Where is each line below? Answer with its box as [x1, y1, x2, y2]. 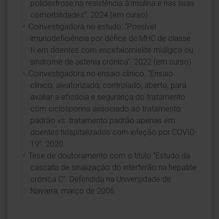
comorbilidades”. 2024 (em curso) [30, 10, 148, 20]
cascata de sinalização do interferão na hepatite [30, 163, 197, 172]
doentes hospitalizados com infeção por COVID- [30, 128, 197, 137]
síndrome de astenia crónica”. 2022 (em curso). [30, 57, 193, 66]
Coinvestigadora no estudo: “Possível [28, 22, 156, 31]
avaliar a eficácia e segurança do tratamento [30, 92, 185, 102]
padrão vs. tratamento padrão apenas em [30, 116, 175, 125]
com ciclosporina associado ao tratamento [30, 104, 181, 113]
